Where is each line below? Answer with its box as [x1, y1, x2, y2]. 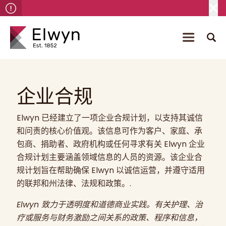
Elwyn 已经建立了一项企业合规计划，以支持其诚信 [16, 112, 203, 124]
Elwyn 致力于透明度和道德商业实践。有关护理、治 [16, 199, 203, 210]
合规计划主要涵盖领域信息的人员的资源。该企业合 [16, 151, 202, 163]
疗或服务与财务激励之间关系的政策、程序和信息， [16, 212, 202, 223]
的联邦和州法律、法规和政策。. [16, 178, 131, 189]
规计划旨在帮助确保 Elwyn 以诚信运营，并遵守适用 [16, 164, 205, 176]
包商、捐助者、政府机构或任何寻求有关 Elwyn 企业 [16, 138, 205, 150]
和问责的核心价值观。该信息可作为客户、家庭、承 [16, 125, 202, 137]
